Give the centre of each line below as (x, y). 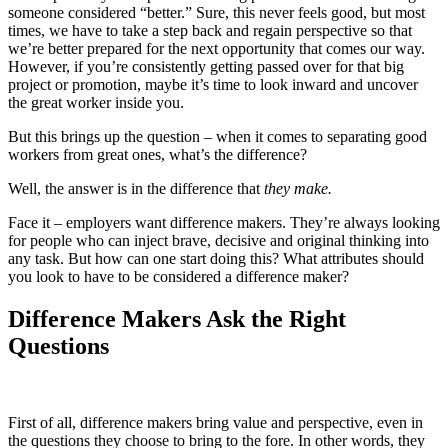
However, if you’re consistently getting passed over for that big (206, 67)
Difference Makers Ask (129, 319)
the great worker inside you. (96, 103)
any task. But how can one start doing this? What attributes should (216, 259)
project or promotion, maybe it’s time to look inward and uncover (213, 85)
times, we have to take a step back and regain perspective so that (210, 31)
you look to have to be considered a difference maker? (178, 277)
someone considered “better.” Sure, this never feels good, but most (216, 13)
